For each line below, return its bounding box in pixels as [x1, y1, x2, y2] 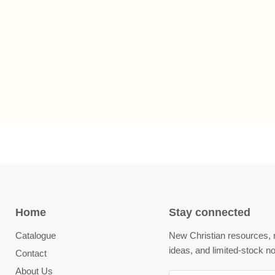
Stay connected [168, 206, 250, 219]
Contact [15, 248, 47, 258]
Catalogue [15, 230, 56, 241]
